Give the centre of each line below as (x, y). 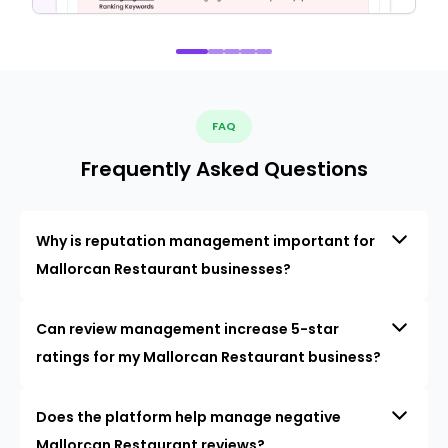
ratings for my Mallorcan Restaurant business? (208, 357)
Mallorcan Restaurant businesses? (163, 269)
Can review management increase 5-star (187, 329)
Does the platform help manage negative (188, 417)
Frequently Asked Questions (224, 169)
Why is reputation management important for (205, 241)
